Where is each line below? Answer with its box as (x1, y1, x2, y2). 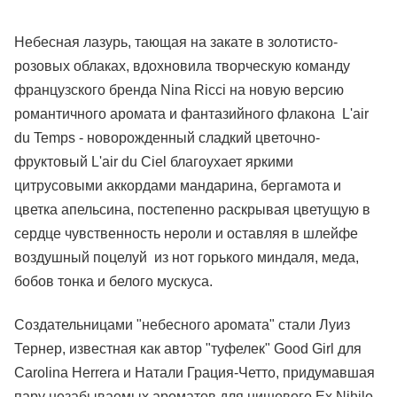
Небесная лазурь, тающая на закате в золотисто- (14, 35, 338, 50)
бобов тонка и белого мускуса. (14, 274, 213, 289)
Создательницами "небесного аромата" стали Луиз (14, 317, 350, 332)
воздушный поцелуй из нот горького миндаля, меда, (14, 250, 359, 265)
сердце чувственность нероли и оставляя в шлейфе (14, 226, 358, 241)
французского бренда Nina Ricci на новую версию (14, 82, 344, 97)
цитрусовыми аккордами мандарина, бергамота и (14, 178, 341, 193)
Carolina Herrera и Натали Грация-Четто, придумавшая (14, 365, 375, 380)
